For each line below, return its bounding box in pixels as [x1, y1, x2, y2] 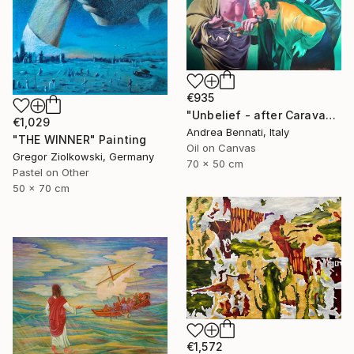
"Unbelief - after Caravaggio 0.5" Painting [325, 107, 336, 122]
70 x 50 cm [186, 156, 243, 170]
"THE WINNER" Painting [13, 132, 147, 146]
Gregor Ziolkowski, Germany [13, 149, 154, 163]
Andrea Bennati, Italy [186, 125, 289, 138]
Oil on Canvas [186, 141, 256, 154]
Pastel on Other [13, 165, 89, 179]
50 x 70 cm [13, 181, 70, 194]
